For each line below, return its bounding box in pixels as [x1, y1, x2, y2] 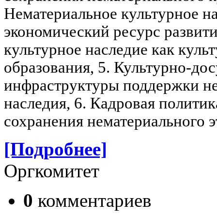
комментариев [33, 189, 151, 211]
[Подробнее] [4, 138, 107, 159]
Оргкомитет [4, 160, 99, 181]
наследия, [4, 94, 74, 112]
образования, [4, 58, 98, 76]
